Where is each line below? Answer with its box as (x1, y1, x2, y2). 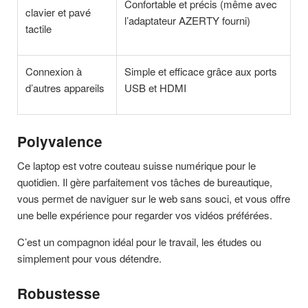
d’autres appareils (25, 80, 105, 96)
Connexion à (25, 64, 82, 79)
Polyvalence (17, 131, 102, 152)
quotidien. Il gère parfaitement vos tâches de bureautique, (17, 175, 272, 190)
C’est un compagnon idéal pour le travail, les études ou (17, 234, 261, 250)
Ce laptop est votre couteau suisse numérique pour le (17, 158, 256, 173)
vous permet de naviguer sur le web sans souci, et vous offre (17, 191, 290, 206)
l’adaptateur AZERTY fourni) (124, 13, 251, 28)
